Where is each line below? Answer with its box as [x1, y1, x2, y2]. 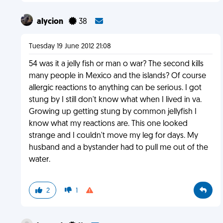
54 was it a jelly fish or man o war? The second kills [28, 60, 204, 68]
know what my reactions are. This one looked [28, 120, 188, 128]
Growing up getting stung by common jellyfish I [28, 108, 197, 116]
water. [28, 156, 50, 164]
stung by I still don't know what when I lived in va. [28, 96, 202, 104]
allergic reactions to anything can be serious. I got [28, 84, 202, 92]
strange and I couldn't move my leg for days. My [28, 132, 198, 140]
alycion [36, 18, 65, 26]
